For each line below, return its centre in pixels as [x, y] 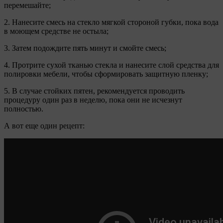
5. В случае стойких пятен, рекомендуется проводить [94, 91]
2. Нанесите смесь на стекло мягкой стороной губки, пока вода [111, 22]
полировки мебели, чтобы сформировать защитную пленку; [106, 74]
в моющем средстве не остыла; [56, 31]
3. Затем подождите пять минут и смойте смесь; [85, 48]
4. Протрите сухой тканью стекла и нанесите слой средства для [111, 65]
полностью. [24, 109]
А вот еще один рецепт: [44, 126]
